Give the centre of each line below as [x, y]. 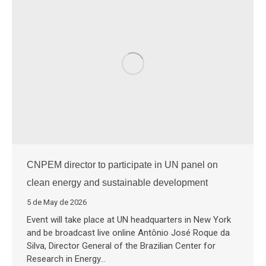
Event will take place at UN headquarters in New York [129, 220]
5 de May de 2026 [57, 202]
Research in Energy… [66, 259]
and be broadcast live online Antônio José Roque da [128, 233]
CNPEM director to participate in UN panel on [122, 165]
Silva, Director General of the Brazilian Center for [121, 246]
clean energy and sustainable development [117, 183]
